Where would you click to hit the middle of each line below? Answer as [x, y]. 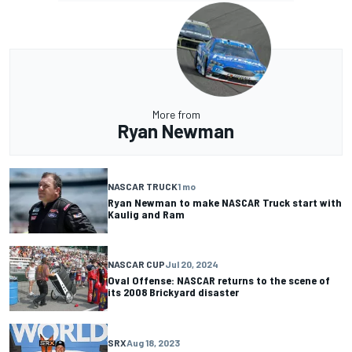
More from [176, 114]
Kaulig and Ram [146, 214]
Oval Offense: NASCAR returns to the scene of [219, 280]
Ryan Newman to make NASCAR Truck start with [225, 203]
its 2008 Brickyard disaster [173, 292]
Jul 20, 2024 [192, 264]
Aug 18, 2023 [153, 342]
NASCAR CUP [136, 264]
